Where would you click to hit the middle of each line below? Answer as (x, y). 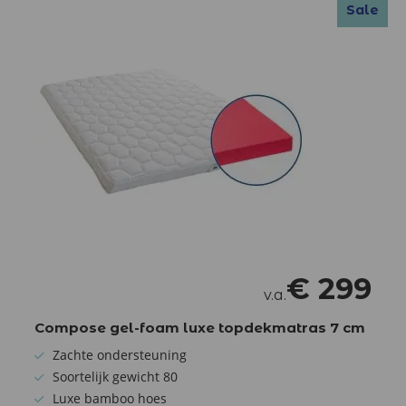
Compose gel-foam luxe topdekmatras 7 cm (200, 327)
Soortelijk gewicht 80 (115, 376)
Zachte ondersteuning (120, 354)
